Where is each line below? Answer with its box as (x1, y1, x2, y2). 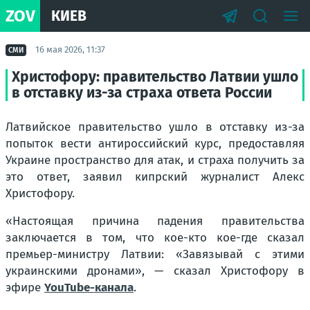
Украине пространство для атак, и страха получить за (6, 153, 304, 167)
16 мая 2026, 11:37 (35, 44, 105, 55)
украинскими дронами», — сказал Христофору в (6, 264, 304, 278)
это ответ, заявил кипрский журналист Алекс (6, 170, 304, 184)
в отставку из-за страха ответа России (12, 84, 272, 102)
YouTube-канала (44, 280, 134, 295)
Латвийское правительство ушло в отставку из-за (6, 120, 304, 134)
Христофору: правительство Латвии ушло (12, 68, 298, 86)
